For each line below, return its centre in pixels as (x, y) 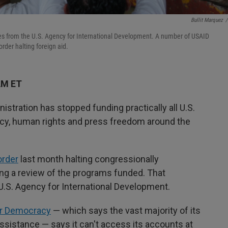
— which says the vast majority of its (126, 210)
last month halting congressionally (89, 159)
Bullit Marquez (207, 20)
